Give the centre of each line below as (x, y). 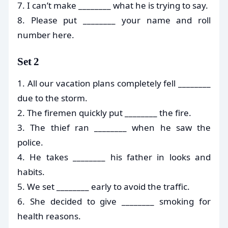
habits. (31, 172)
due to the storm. (52, 98)
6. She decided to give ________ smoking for (114, 201)
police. (30, 142)
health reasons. (49, 216)
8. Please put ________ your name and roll (114, 20)
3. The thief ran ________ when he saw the (114, 127)
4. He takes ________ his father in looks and (114, 157)
